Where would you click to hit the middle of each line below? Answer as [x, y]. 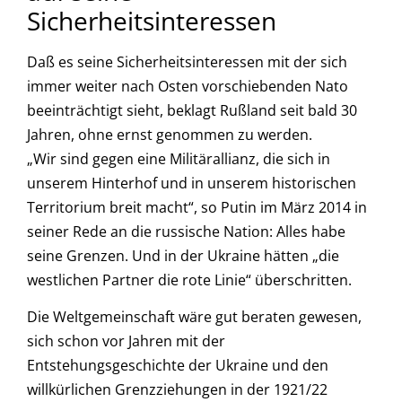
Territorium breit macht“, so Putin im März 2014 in [197, 207]
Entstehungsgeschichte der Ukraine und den [178, 366]
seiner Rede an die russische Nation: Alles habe [186, 231]
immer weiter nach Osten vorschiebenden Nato [188, 86]
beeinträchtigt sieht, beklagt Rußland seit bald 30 [192, 110]
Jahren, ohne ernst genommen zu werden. [170, 134]
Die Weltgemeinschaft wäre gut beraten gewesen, [194, 317]
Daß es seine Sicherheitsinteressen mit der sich [187, 61]
